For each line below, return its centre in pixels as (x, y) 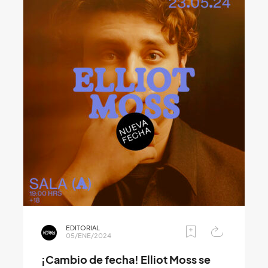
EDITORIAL (83, 228)
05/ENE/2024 (89, 236)
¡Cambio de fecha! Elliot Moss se (126, 260)
